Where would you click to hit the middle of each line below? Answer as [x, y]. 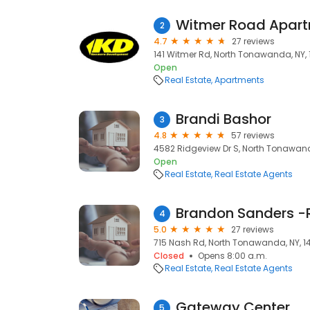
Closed [169, 256]
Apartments [239, 80]
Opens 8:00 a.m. [232, 256]
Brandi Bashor [224, 119]
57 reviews [253, 135]
